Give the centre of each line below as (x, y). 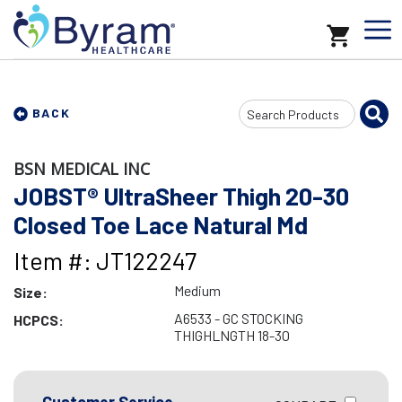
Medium (197, 290)
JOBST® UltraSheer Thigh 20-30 (181, 196)
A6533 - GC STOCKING (238, 318)
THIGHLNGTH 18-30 (232, 335)
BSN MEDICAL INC (82, 169)
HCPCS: (39, 320)
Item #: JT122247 (105, 260)
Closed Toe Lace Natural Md (161, 224)
